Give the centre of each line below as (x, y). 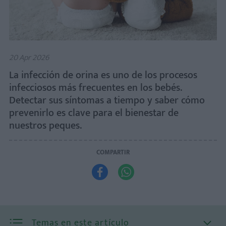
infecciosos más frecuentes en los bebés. (96, 88)
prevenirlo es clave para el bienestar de (94, 113)
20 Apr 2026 (29, 58)
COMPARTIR (113, 152)
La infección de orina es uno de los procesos (103, 75)
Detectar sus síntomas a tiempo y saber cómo (107, 100)
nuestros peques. (47, 126)
